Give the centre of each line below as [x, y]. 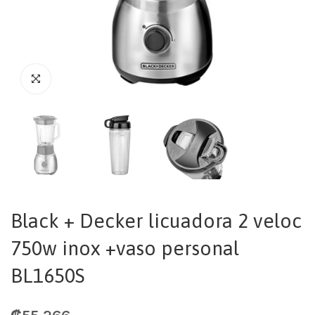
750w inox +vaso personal [125, 248]
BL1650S [47, 276]
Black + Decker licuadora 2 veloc [156, 221]
